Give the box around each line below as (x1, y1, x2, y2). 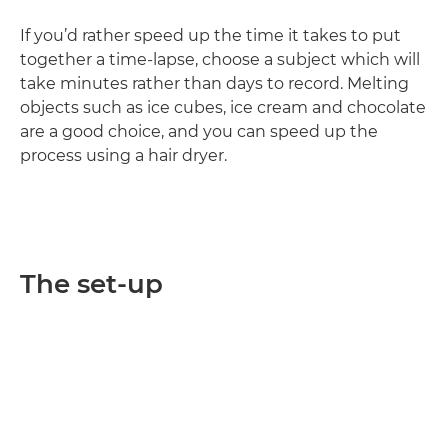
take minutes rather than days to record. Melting (20, 74, 409, 94)
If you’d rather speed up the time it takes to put (20, 26, 401, 46)
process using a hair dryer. (20, 146, 227, 166)
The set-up (20, 268, 163, 301)
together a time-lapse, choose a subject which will (20, 50, 420, 70)
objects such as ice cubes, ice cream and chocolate (20, 98, 426, 118)
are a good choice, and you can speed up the (20, 122, 378, 142)
